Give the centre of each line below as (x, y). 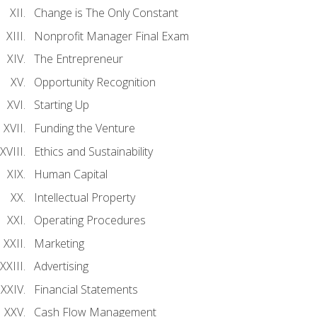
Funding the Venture (85, 128)
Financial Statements (86, 289)
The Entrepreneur (79, 59)
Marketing (59, 243)
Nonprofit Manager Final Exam (111, 36)
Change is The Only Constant (106, 13)
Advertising (61, 266)
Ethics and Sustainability (93, 151)
